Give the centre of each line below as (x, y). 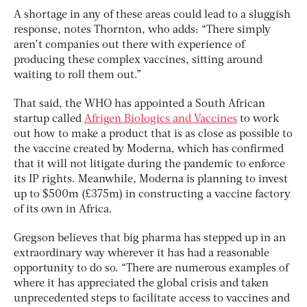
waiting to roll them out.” (77, 76)
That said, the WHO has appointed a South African (139, 105)
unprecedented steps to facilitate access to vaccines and (152, 299)
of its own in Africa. (63, 210)
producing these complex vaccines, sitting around (138, 61)
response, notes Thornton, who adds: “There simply (142, 30)
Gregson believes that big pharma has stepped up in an (150, 239)
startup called (49, 120)
